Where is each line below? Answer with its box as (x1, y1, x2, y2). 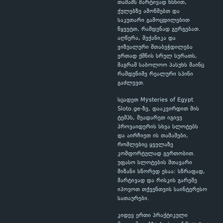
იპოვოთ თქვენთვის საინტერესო (117, 186, 207, 194)
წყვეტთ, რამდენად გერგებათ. (117, 25, 201, 34)
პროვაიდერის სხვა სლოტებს (117, 123, 198, 131)
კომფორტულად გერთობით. (117, 150, 195, 158)
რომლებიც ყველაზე (117, 141, 173, 149)
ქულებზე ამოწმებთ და (117, 7, 180, 16)
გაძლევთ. (117, 79, 145, 88)
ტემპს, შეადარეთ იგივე (117, 114, 182, 122)
